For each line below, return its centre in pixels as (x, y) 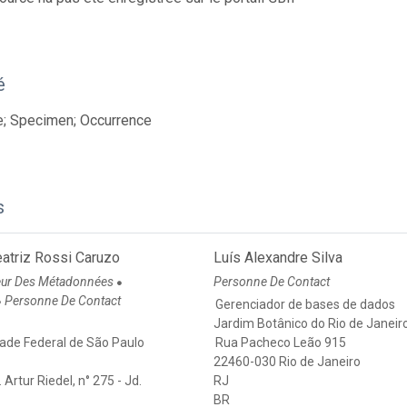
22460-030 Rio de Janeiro (288, 362)
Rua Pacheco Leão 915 (281, 343)
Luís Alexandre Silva (278, 258)
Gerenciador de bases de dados (306, 305)
